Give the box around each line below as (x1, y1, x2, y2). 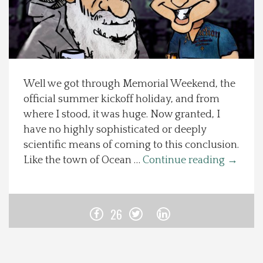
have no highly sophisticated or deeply (23, 124, 207, 136)
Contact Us (12, 213, 52, 227)
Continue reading (143, 154, 227, 166)
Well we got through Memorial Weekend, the (23, 78, 235, 90)
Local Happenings (12, 46, 73, 60)
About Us (12, 113, 44, 127)
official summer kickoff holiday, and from (23, 93, 220, 105)
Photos (12, 146, 37, 160)
